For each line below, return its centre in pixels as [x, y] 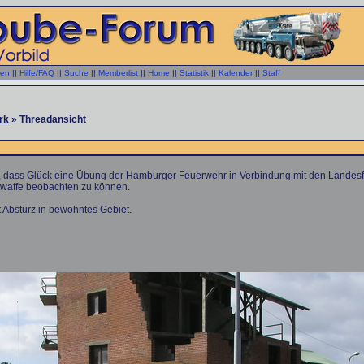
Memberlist [118, 73]
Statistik [194, 73]
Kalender [236, 73]
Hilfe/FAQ [37, 73]
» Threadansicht [48, 119]
